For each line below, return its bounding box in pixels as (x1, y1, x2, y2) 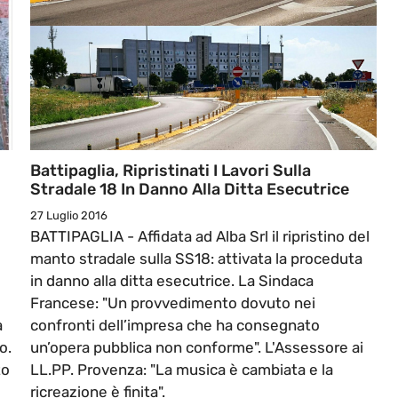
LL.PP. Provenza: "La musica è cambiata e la (30, 361, 333, 379)
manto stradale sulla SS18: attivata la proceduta (30, 250, 362, 268)
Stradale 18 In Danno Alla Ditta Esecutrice (30, 179, 349, 200)
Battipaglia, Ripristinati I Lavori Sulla (30, 161, 311, 181)
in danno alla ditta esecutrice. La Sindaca (30, 272, 314, 291)
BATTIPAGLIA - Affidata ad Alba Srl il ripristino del (30, 227, 370, 246)
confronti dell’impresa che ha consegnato (30, 316, 320, 335)
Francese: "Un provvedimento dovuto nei (30, 294, 315, 313)
